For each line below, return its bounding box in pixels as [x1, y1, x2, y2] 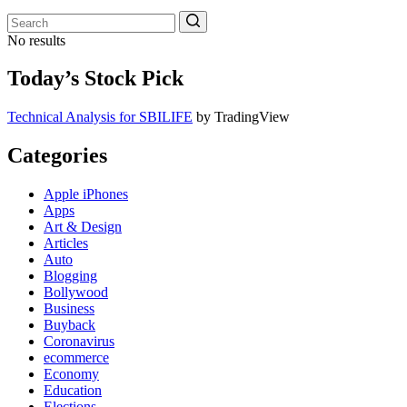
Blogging [44, 268, 97, 284]
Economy [44, 366, 99, 382]
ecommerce [44, 350, 109, 366]
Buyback [44, 317, 95, 333]
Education [44, 382, 102, 399]
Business [44, 301, 94, 317]
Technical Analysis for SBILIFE [7, 109, 193, 125]
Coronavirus [44, 333, 114, 350]
